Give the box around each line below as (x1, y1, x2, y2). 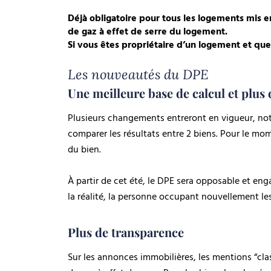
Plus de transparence (68, 224, 187, 241)
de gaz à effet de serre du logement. (68, 25, 227, 39)
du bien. (68, 143, 101, 157)
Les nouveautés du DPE (68, 66, 209, 83)
